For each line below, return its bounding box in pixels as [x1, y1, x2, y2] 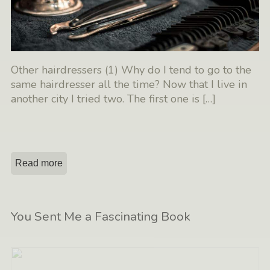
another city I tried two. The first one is [11, 91, 203, 106]
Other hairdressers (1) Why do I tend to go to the [11, 62, 252, 77]
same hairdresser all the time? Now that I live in [11, 77, 248, 92]
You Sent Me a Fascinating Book [11, 207, 191, 225]
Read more [15, 157, 63, 168]
